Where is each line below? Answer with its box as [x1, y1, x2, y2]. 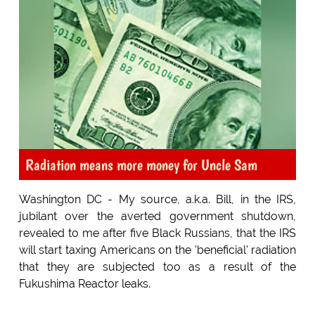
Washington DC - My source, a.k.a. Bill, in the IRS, [18, 193, 297, 207]
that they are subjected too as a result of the [18, 260, 297, 274]
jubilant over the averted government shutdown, [18, 210, 297, 224]
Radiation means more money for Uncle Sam [25, 155, 257, 174]
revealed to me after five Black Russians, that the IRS [18, 226, 297, 240]
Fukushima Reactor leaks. [18, 277, 150, 291]
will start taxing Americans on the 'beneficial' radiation [18, 243, 297, 257]
